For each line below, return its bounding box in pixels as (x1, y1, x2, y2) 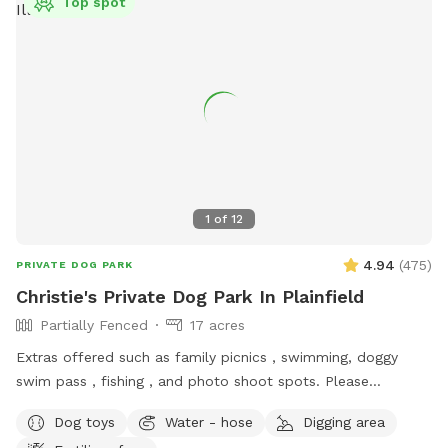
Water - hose (165, 413, 253, 430)
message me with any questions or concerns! (16, 397, 322, 414)
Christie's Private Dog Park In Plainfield (16, 286, 364, 308)
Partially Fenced (40, 317, 148, 334)
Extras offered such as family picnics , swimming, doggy (16, 349, 398, 366)
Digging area (303, 413, 385, 430)
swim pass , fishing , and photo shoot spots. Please (16, 373, 369, 390)
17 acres (190, 317, 245, 334)
